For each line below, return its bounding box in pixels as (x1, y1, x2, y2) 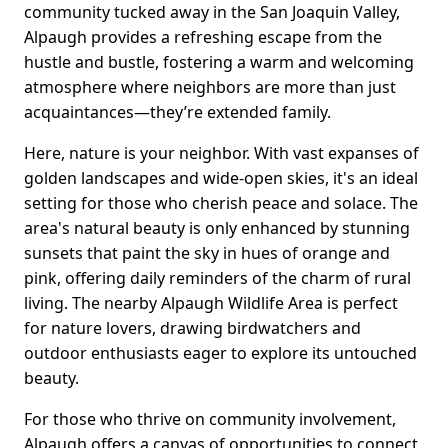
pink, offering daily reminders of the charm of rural (24, 267, 411, 290)
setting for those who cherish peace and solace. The (24, 192, 418, 215)
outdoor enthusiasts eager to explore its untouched (24, 342, 417, 365)
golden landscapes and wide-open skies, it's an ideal (24, 167, 418, 190)
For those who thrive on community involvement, (24, 408, 396, 431)
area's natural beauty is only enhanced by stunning (24, 217, 410, 240)
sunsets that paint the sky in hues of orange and (24, 242, 390, 265)
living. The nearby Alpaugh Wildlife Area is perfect (24, 292, 398, 315)
